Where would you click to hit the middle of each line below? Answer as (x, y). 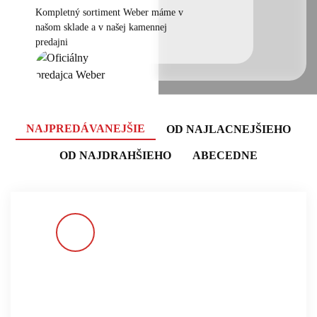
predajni (52, 42)
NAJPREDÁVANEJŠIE (86, 128)
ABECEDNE (225, 155)
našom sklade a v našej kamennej (101, 27)
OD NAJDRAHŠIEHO (115, 155)
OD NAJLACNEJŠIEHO (229, 129)
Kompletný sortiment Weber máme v (109, 12)
